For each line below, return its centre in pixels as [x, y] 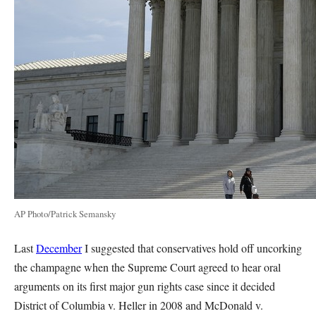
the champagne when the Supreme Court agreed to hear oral [147, 267]
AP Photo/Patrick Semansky [65, 214]
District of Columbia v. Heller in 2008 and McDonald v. [139, 305]
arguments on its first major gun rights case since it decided [145, 286]
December [59, 248]
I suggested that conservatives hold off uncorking [192, 248]
